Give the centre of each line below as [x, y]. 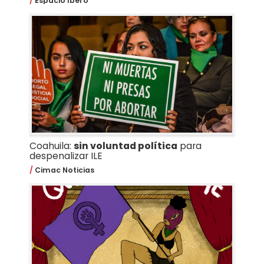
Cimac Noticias [63, 170]
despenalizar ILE [66, 156]
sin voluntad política [125, 146]
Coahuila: [51, 146]
